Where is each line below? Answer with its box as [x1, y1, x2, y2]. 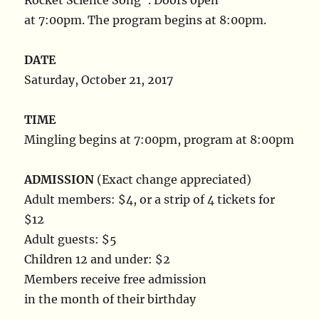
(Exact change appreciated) [94, 172, 252, 187]
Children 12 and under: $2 [24, 252, 171, 266]
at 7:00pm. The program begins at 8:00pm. [24, 13, 267, 27]
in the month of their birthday [24, 292, 197, 306]
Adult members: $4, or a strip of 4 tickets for [24, 192, 276, 206]
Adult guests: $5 [24, 232, 117, 246]
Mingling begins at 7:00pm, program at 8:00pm [24, 132, 295, 147]
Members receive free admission [24, 272, 207, 286]
